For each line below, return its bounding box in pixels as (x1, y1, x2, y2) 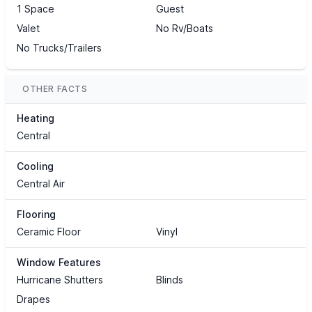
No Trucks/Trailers (17, 42, 102, 54)
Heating (17, 112, 54, 125)
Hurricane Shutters (17, 274, 103, 286)
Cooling (17, 160, 54, 173)
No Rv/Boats (155, 22, 213, 35)
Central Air (17, 178, 65, 190)
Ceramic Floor (17, 226, 81, 238)
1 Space (17, 3, 54, 15)
